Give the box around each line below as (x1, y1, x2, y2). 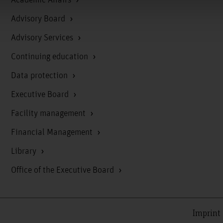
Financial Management (10, 127, 95, 137)
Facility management (10, 108, 88, 118)
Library (10, 146, 38, 156)
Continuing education (10, 51, 90, 62)
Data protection (10, 70, 70, 81)
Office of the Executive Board (10, 165, 116, 175)
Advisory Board (10, 13, 67, 24)
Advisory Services (10, 32, 75, 43)
